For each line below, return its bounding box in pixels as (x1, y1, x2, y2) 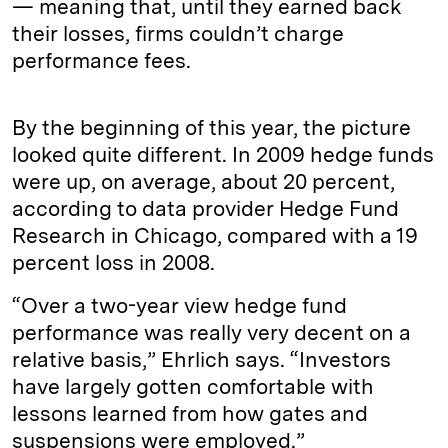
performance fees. (12, 48, 191, 74)
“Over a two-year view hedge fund (12, 293, 347, 319)
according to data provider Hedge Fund (12, 196, 399, 222)
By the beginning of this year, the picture (12, 115, 411, 141)
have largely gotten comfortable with (12, 374, 374, 400)
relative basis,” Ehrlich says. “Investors (12, 347, 391, 373)
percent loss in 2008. (12, 250, 215, 276)
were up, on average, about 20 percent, (12, 169, 395, 195)
